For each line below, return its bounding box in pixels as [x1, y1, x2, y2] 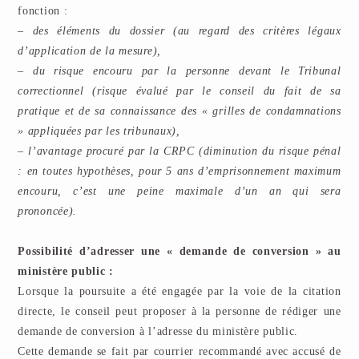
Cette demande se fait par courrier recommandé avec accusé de [18, 345, 341, 357]
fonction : [18, 5, 68, 17]
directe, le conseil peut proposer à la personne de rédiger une [18, 305, 341, 317]
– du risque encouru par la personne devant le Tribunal [18, 65, 341, 77]
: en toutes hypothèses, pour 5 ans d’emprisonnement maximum [18, 165, 341, 177]
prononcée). [18, 205, 78, 217]
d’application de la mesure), [18, 45, 161, 57]
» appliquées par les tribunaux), [18, 125, 180, 137]
